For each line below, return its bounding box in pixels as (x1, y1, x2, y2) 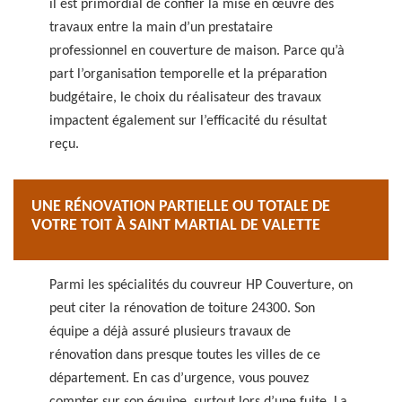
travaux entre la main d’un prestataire (49, 21, 273, 35)
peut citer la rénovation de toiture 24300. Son (49, 301, 315, 316)
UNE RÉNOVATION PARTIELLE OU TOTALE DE (31, 198, 330, 215)
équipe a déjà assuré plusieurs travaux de (49, 325, 291, 339)
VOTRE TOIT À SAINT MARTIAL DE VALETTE (31, 217, 320, 234)
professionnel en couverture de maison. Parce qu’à (49, 44, 345, 58)
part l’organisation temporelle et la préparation (49, 67, 327, 82)
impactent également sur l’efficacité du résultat (49, 114, 327, 128)
